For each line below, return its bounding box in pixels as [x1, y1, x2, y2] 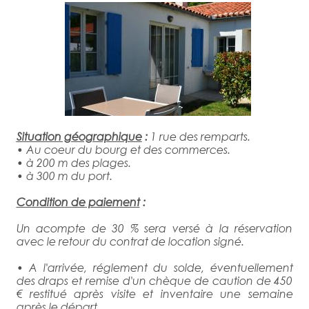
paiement [85, 195, 140, 208]
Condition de [16, 195, 86, 208]
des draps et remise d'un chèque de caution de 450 [16, 274, 293, 287]
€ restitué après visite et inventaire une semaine [16, 287, 293, 300]
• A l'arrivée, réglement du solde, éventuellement [16, 261, 293, 274]
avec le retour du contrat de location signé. [16, 235, 244, 248]
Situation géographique [16, 130, 142, 143]
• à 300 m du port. [16, 169, 112, 182]
